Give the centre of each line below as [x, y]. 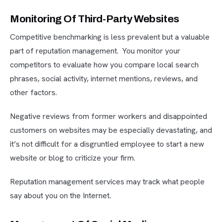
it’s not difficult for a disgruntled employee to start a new [107, 144]
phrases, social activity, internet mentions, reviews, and [104, 79]
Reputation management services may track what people [107, 182]
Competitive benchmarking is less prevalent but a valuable [110, 37]
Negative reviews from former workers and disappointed [109, 116]
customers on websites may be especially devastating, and [111, 130]
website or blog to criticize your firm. [73, 158]
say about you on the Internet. [60, 196]
